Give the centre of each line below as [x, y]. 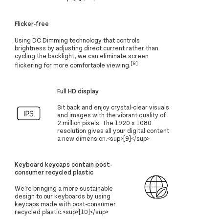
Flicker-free [32, 24]
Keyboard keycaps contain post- [63, 164]
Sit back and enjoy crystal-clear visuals [113, 107]
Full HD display [78, 91]
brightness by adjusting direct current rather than [87, 48]
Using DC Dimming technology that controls [77, 40]
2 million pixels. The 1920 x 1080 [105, 122]
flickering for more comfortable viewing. [73, 65]
